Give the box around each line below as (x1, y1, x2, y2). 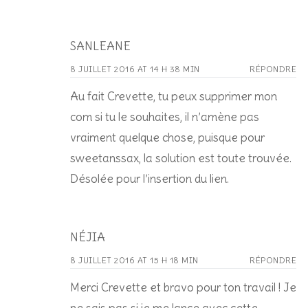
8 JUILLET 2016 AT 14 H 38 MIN (70, 63, 200, 74)
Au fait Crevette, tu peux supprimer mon (70, 88, 277, 104)
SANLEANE (70, 38, 131, 54)
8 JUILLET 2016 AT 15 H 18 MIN (70, 254, 199, 265)
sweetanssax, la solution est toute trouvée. (70, 150, 291, 166)
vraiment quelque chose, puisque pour (70, 129, 265, 145)
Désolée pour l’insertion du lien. (70, 170, 229, 186)
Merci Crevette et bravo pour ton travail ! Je (70, 279, 296, 295)
